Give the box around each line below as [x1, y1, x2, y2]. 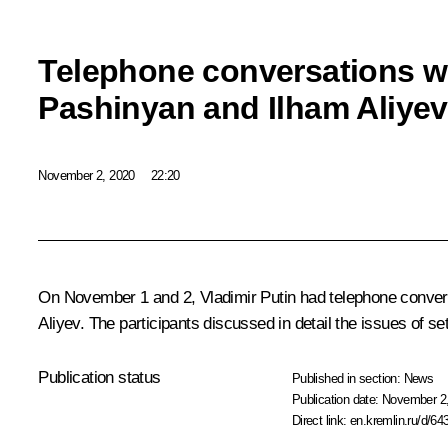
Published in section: [291, 371, 404, 387]
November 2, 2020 [38, 167, 135, 183]
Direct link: [291, 413, 351, 429]
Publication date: [291, 392, 383, 408]
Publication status [38, 368, 161, 388]
